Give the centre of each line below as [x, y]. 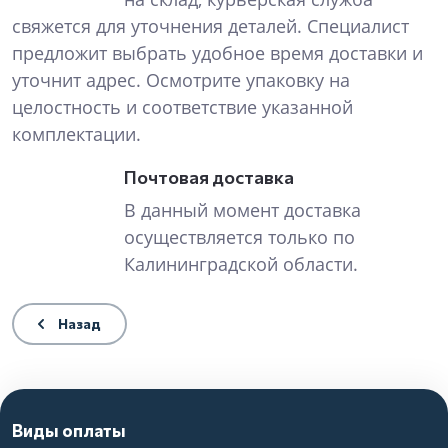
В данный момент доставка [242, 210]
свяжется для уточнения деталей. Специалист [210, 26]
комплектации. [76, 134]
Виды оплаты [69, 430]
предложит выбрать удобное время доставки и [217, 53]
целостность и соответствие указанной [182, 107]
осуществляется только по [239, 237]
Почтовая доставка [209, 177]
